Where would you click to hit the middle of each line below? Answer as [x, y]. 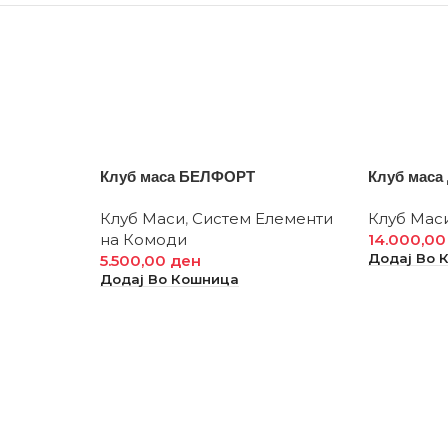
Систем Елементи [262, 218]
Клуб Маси [142, 218]
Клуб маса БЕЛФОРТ [177, 176]
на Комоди [143, 239]
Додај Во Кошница [169, 278]
